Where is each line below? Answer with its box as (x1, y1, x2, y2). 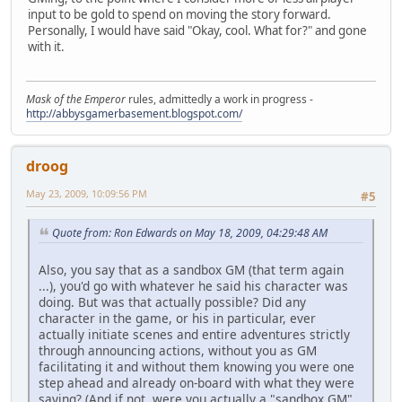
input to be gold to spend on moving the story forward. (28, 5, 331, 22)
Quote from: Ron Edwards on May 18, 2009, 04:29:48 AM (52, 225, 328, 241)
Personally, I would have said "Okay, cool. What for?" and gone (28, 22, 367, 39)
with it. (28, 38, 65, 55)
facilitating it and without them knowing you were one (39, 358, 354, 376)
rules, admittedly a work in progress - (126, 92, 313, 108)
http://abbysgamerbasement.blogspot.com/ (26, 106, 242, 122)
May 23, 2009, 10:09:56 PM (26, 187, 147, 201)
